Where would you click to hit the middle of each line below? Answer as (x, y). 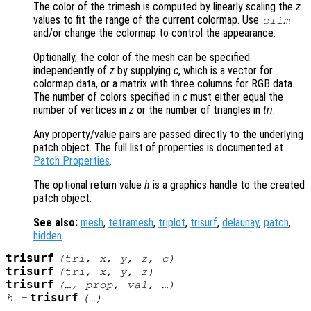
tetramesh (131, 223)
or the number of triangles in (199, 110)
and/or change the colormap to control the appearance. (154, 33)
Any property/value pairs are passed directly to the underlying (168, 135)
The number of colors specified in (108, 97)
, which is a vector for (226, 71)
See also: (56, 223)
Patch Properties (72, 161)
